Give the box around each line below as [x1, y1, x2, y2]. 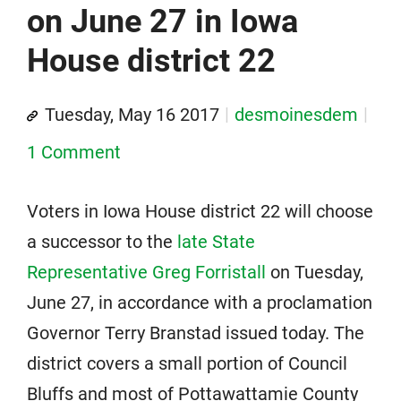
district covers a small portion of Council [27, 353, 347, 375]
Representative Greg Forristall [27, 261, 266, 284]
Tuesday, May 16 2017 [45, 104, 219, 126]
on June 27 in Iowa [27, 3, 298, 41]
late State [177, 231, 255, 253]
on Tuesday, [266, 261, 363, 284]
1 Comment [27, 141, 121, 164]
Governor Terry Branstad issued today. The [27, 322, 364, 345]
